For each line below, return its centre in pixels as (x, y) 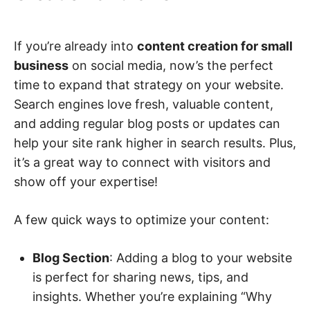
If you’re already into (75, 46)
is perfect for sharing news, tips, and (140, 277)
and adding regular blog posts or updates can (147, 123)
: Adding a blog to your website (201, 257)
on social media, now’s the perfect (171, 65)
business (41, 65)
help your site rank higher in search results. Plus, (155, 143)
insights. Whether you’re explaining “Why (152, 296)
